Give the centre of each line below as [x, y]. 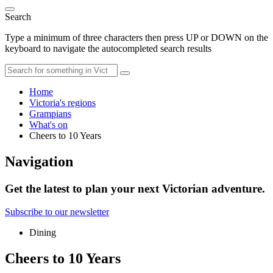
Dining [43, 233]
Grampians [50, 113]
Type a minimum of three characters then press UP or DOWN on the [136, 37]
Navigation [39, 161]
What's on [48, 124]
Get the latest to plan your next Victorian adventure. [135, 188]
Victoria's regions [62, 102]
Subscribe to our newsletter [57, 212]
